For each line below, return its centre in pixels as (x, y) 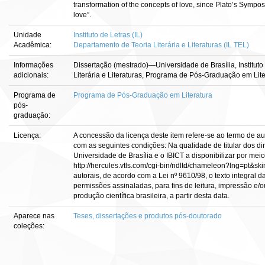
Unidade (28, 35)
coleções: (29, 226)
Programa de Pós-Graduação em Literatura (143, 95)
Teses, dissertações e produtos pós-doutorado (148, 216)
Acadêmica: (33, 45)
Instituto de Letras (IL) (108, 35)
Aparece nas (34, 216)
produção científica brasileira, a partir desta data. (151, 196)
